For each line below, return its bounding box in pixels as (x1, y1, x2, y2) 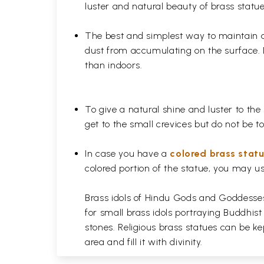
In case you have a (85, 148, 170, 159)
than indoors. (85, 60, 143, 71)
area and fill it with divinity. (85, 236, 206, 247)
